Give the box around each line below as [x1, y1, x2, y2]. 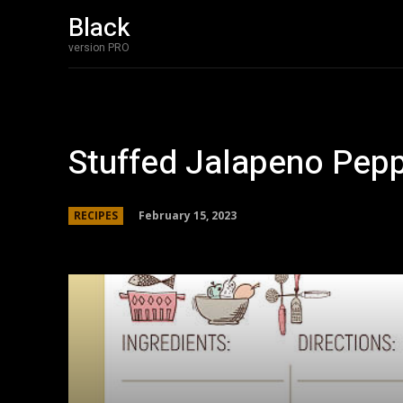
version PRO [68, 39, 130, 56]
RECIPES [74, 208, 118, 223]
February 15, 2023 [139, 207, 237, 223]
